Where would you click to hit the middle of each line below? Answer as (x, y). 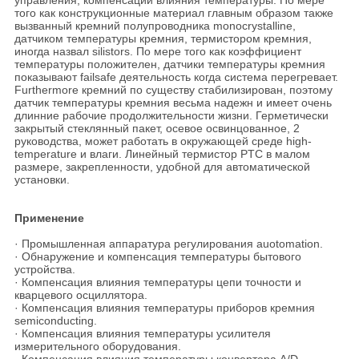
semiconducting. (55, 321)
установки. (42, 180)
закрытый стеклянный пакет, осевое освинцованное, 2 (157, 129)
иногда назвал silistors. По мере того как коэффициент (157, 52)
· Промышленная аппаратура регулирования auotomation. (168, 244)
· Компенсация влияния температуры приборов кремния (164, 308)
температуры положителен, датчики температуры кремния (169, 65)
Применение (49, 218)
